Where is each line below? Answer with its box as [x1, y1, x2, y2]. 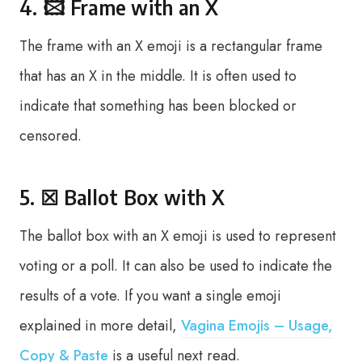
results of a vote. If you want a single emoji [19, 285, 281, 306]
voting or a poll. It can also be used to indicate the [19, 255, 332, 276]
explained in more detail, [19, 315, 181, 336]
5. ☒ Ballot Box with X [19, 184, 225, 210]
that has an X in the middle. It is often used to [19, 65, 297, 86]
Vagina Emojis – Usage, [181, 315, 333, 336]
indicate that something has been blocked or [19, 95, 297, 116]
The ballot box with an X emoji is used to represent [19, 225, 336, 246]
